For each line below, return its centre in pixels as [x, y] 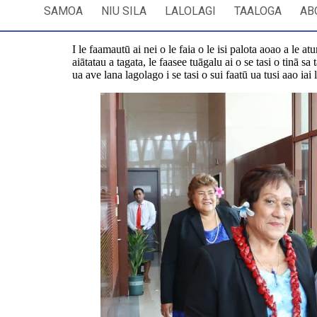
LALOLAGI [190, 11]
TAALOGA [258, 11]
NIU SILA [124, 11]
